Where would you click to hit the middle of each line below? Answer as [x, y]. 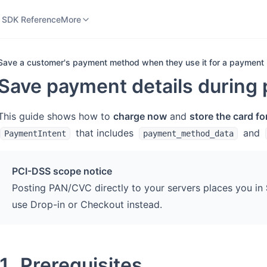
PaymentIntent [35, 133]
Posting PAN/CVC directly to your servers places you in [139, 188]
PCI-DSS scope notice [62, 171]
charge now [140, 116]
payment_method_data [188, 133]
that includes [105, 133]
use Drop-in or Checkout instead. [87, 204]
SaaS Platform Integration [111, 10]
